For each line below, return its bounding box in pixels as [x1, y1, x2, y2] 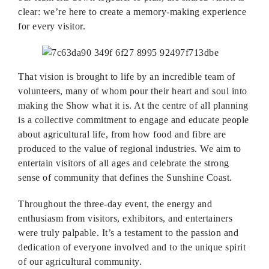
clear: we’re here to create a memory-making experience [18, 7, 246, 17]
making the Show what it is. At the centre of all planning [18, 100, 249, 110]
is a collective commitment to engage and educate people [18, 115, 249, 125]
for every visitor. [18, 21, 85, 31]
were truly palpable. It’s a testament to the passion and [18, 228, 238, 238]
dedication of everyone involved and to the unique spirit [18, 242, 246, 252]
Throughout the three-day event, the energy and [18, 199, 212, 209]
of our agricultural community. [18, 256, 142, 267]
